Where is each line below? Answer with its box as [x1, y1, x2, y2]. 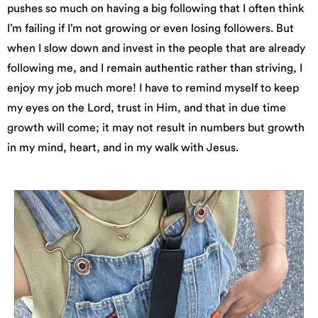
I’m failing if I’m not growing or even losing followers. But [7, 22, 294, 34]
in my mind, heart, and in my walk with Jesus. [7, 141, 238, 153]
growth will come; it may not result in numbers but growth [7, 121, 305, 133]
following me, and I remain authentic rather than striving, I [7, 62, 302, 74]
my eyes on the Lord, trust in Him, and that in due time [7, 102, 286, 114]
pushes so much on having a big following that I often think [7, 2, 304, 14]
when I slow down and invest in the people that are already [7, 42, 305, 54]
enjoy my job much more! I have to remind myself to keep [7, 82, 299, 94]
